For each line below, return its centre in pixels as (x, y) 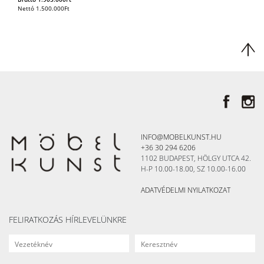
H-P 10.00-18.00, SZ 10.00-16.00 (193, 169)
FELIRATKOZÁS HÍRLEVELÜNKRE (68, 219)
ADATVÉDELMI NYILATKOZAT (186, 190)
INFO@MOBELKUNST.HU (181, 137)
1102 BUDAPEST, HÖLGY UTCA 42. (196, 158)
